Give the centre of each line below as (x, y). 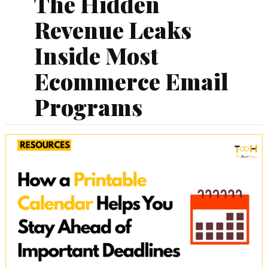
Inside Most (96, 55)
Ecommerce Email (131, 81)
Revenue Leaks (112, 29)
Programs (88, 106)
